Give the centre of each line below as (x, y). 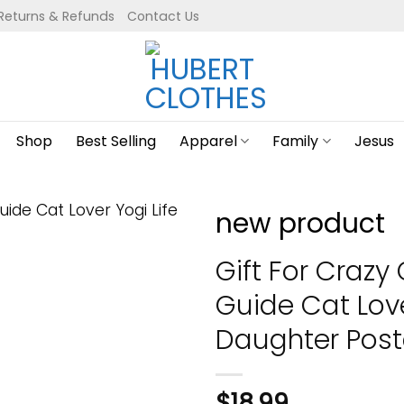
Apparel (209, 141)
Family (296, 141)
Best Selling (116, 141)
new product (300, 223)
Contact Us (163, 16)
